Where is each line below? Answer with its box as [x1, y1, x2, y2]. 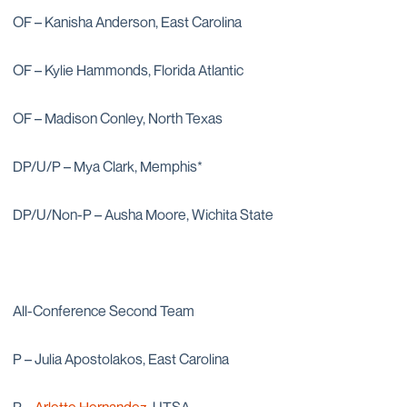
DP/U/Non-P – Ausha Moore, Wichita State [13, 205, 273, 223]
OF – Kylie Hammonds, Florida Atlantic [13, 61, 243, 79]
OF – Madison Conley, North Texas [13, 109, 223, 127]
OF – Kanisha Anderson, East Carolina [13, 13, 242, 31]
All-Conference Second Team [13, 302, 194, 320]
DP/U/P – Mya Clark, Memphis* [13, 157, 203, 175]
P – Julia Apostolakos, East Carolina [13, 350, 229, 368]
